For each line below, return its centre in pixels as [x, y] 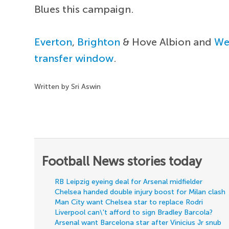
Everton [53, 42]
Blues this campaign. [84, 9]
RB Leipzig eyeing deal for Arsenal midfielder [129, 182]
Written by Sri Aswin [68, 87]
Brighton [99, 42]
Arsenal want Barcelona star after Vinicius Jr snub [138, 223]
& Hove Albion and [167, 42]
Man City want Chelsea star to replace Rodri [129, 202]
